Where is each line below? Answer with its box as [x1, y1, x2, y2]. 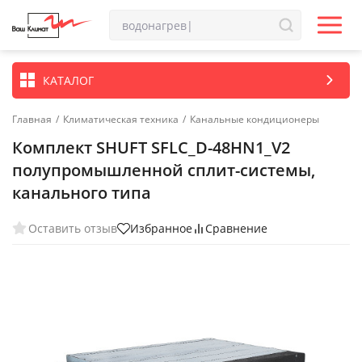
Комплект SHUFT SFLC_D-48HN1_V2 [12, 137, 290, 158]
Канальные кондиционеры [190, 112, 319, 126]
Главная [12, 112, 52, 126]
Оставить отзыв [28, 220, 117, 236]
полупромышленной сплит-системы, [12, 159, 315, 181]
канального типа [12, 182, 151, 204]
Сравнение [205, 221, 267, 236]
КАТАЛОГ [43, 72, 94, 88]
